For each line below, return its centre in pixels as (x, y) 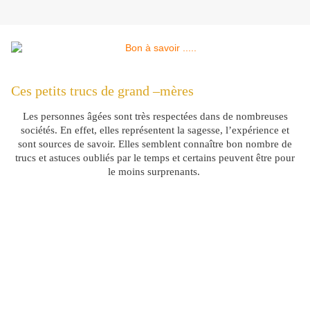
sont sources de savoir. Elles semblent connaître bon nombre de (155, 144)
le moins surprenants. (155, 172)
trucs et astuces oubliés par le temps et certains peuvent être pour (155, 158)
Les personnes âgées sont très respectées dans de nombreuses (155, 117)
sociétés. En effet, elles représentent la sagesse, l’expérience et (155, 130)
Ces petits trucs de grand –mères (102, 91)
